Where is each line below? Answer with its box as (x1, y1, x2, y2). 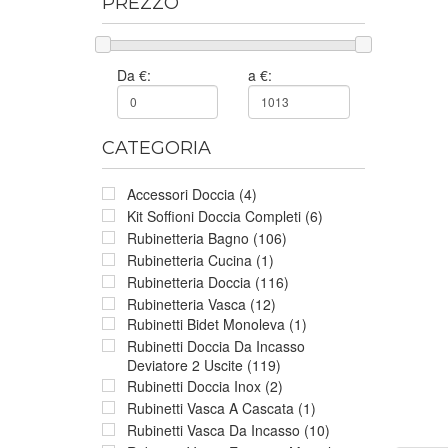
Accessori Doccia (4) (127, 183, 257, 204)
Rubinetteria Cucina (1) (127, 249, 274, 270)
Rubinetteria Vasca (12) (127, 293, 276, 314)
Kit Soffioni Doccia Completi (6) (127, 205, 323, 226)
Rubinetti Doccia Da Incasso (127, 335, 305, 356)
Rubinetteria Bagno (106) (127, 227, 287, 248)
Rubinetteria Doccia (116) (127, 271, 289, 292)
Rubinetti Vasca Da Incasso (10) (127, 419, 330, 440)
